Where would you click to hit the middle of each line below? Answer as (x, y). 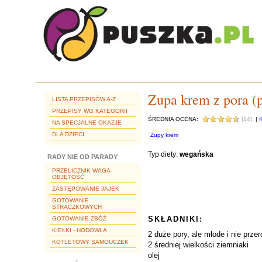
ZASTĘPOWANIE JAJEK (86, 189)
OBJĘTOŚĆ (68, 177)
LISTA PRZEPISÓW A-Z (84, 99)
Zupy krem (164, 135)
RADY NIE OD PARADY (82, 157)
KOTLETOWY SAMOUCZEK (90, 242)
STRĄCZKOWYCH (77, 207)
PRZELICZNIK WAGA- (82, 170)
